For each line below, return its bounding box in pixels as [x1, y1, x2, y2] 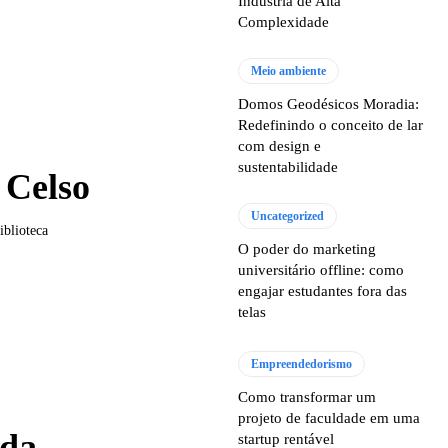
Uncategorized [251, 208, 325, 223]
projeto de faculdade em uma [238, 409, 421, 426]
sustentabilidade [238, 158, 339, 175]
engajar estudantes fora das [238, 282, 408, 299]
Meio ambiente [251, 63, 327, 78]
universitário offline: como [238, 261, 405, 278]
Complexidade [238, 13, 330, 30]
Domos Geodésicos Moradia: [238, 95, 420, 112]
